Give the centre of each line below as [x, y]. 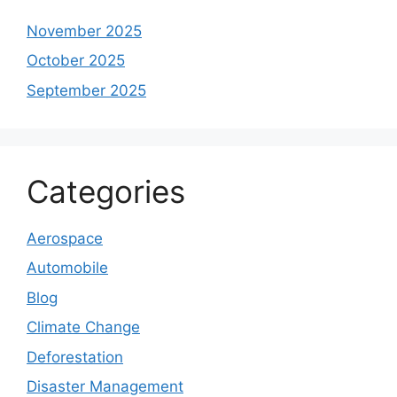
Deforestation [75, 357]
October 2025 [76, 61]
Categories [106, 191]
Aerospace [65, 238]
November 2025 [84, 31]
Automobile [67, 268]
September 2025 [86, 90]
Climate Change [83, 327]
